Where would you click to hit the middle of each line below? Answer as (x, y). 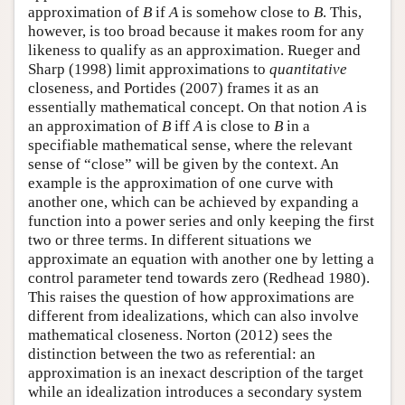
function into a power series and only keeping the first (201, 221)
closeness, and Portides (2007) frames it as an (174, 89)
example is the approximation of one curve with (181, 184)
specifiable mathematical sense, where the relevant (190, 146)
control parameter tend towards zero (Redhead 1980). (199, 278)
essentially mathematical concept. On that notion (186, 108)
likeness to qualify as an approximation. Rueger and (194, 51)
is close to (238, 127)
